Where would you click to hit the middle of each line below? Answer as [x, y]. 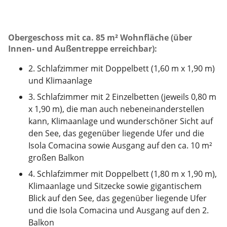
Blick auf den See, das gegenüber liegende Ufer [118, 198]
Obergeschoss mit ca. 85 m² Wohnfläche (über [100, 38]
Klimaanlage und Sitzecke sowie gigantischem [115, 186]
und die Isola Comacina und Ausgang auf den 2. [119, 211]
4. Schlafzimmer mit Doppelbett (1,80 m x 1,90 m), [123, 174]
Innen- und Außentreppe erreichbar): [83, 49]
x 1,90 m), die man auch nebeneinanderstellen [116, 109]
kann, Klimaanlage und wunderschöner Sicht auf [121, 121]
